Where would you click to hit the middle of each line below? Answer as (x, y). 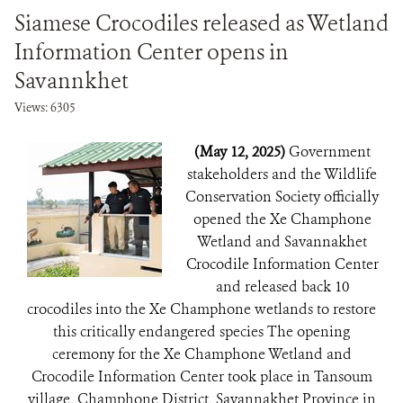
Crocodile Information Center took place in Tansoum (201, 376)
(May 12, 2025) (241, 152)
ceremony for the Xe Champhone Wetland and (201, 354)
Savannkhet (72, 81)
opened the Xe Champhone (282, 219)
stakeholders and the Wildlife (282, 174)
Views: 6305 (45, 107)
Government (329, 152)
